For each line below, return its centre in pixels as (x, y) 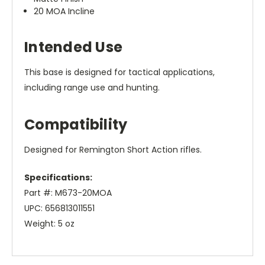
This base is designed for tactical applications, (119, 72)
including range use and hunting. (92, 88)
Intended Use (73, 47)
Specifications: (58, 178)
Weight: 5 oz (49, 224)
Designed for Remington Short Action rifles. (113, 150)
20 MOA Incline (64, 12)
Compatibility (76, 125)
